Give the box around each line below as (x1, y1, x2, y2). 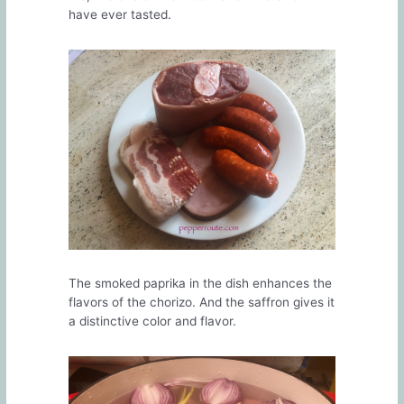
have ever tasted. (68, 7, 175, 23)
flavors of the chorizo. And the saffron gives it (68, 295, 335, 310)
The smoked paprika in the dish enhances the (68, 276, 332, 291)
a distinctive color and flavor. (68, 314, 236, 329)
